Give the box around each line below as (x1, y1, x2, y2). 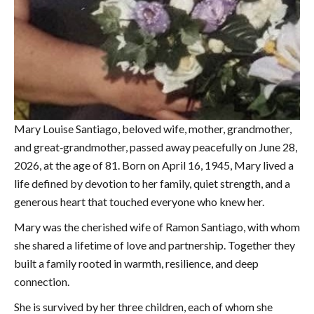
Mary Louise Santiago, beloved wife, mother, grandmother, (14, 122, 292, 136)
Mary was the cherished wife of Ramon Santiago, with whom (14, 220, 300, 234)
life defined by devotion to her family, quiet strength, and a (14, 177, 290, 191)
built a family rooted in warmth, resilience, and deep (14, 257, 259, 271)
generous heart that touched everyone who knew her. (14, 195, 264, 209)
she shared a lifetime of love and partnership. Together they (14, 238, 295, 252)
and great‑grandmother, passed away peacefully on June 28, (14, 140, 297, 154)
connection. (14, 275, 69, 289)
